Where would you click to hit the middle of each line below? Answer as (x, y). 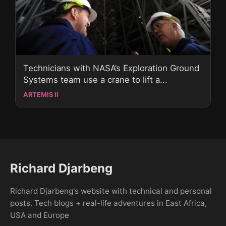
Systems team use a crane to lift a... (95, 79)
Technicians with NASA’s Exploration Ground (111, 68)
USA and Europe (40, 215)
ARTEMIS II (41, 94)
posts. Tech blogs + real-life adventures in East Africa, (108, 203)
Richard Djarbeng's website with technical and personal (111, 191)
